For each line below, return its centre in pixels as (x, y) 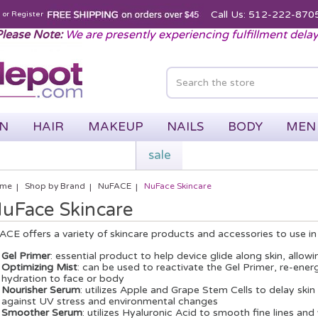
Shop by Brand (55, 186)
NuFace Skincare (177, 186)
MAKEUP (115, 127)
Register (27, 14)
